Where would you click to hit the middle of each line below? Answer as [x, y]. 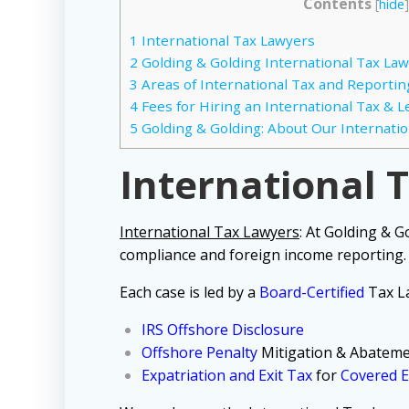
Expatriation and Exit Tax [227, 376]
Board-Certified [312, 293]
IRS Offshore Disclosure [223, 330]
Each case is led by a [189, 293]
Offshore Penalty [199, 353]
